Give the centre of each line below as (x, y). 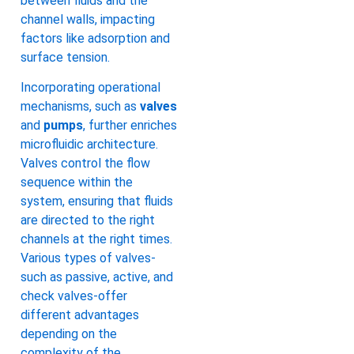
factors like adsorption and (95, 38)
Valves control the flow (85, 163)
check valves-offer (74, 296)
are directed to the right (88, 220)
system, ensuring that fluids (97, 201)
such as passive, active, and (97, 277)
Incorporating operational (90, 87)
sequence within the (77, 182)
